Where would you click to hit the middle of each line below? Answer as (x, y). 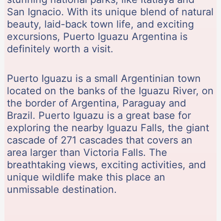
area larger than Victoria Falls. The (87, 152)
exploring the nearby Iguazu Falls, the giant (108, 128)
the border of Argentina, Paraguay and (96, 103)
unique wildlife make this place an (86, 177)
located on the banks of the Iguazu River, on (110, 91)
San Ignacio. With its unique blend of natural (110, 12)
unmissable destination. (62, 189)
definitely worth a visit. (60, 49)
